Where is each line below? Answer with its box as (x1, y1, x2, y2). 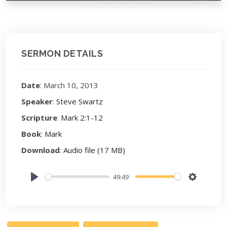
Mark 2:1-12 (61, 112, 103, 123)
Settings (193, 182, 224, 194)
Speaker (21, 96, 53, 106)
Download (21, 144, 60, 155)
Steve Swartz (56, 96, 103, 106)
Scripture (21, 112, 57, 123)
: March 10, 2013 (40, 80, 98, 90)
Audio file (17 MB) (63, 144, 125, 155)
